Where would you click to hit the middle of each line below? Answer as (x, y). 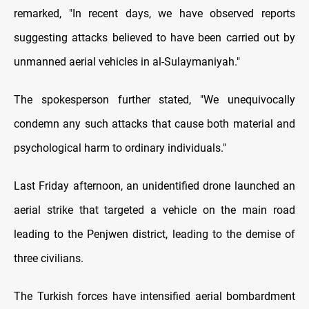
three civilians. (49, 259)
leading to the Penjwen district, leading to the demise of (154, 235)
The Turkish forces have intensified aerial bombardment (154, 297)
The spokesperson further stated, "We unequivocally (154, 100)
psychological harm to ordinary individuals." (120, 148)
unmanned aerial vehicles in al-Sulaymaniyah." (127, 62)
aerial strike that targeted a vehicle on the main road (154, 210)
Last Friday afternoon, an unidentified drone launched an (154, 186)
